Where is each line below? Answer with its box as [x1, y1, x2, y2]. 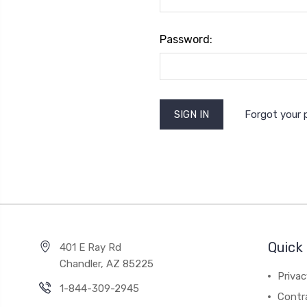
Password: [159, 33, 212, 46]
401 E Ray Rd [60, 241, 121, 254]
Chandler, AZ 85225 [60, 258, 153, 270]
